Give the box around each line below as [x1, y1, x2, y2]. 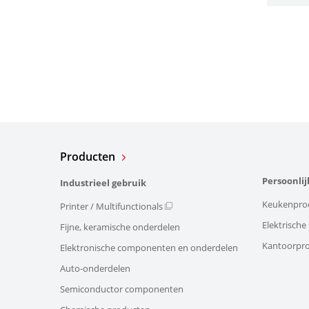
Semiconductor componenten [60, 282, 183, 295]
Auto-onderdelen [60, 261, 130, 275]
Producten [60, 149, 115, 165]
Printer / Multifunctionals [60, 199, 163, 212]
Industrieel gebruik [60, 176, 146, 189]
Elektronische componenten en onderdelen [60, 241, 238, 254]
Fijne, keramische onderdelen [60, 220, 180, 233]
